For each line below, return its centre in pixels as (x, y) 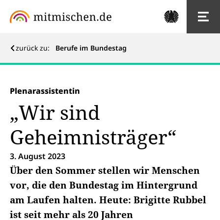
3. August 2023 (38, 156)
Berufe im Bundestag (91, 48)
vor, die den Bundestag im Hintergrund (104, 185)
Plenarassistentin (45, 91)
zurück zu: (35, 48)
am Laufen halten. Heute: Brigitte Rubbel (108, 200)
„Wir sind (55, 112)
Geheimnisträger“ (93, 137)
